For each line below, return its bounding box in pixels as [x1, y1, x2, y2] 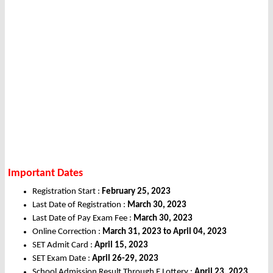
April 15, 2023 [94, 241, 148, 250]
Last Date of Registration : [32, 200, 127, 210]
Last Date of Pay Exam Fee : [32, 214, 133, 224]
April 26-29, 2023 [92, 254, 158, 264]
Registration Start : [32, 187, 102, 197]
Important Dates [8, 168, 83, 180]
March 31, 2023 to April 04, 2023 [102, 227, 227, 237]
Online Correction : [32, 227, 102, 237]
